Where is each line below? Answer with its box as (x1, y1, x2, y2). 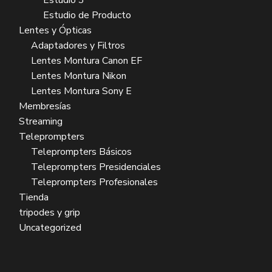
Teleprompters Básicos (31, 145, 132, 159)
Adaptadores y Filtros (31, 39, 125, 53)
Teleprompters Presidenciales (31, 160, 161, 174)
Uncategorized (19, 221, 81, 235)
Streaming (19, 115, 63, 129)
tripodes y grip (19, 206, 80, 220)
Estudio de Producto (43, 8, 131, 22)
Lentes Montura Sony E (31, 84, 132, 98)
